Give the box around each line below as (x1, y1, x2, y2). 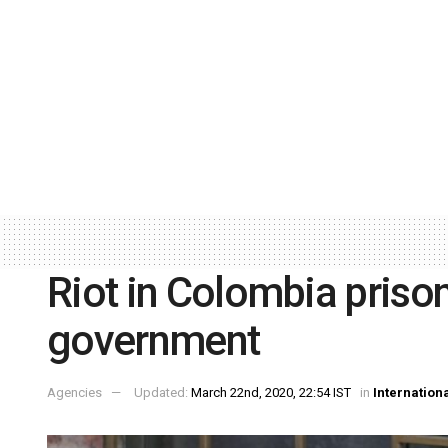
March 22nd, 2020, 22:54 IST (191, 385, 351, 401)
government (47, 315, 260, 365)
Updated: (134, 385, 191, 401)
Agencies (47, 385, 102, 401)
